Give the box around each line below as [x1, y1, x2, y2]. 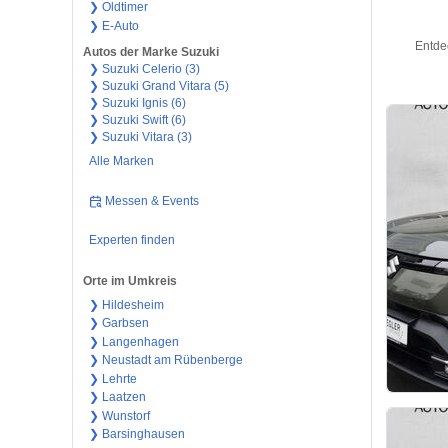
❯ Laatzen [88, 390, 146, 405]
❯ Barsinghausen [88, 427, 185, 442]
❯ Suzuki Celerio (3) [88, 62, 200, 77]
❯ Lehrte [88, 371, 137, 386]
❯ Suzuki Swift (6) [88, 113, 186, 128]
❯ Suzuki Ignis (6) [88, 96, 186, 111]
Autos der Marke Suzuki [83, 45, 219, 60]
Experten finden [88, 233, 175, 248]
